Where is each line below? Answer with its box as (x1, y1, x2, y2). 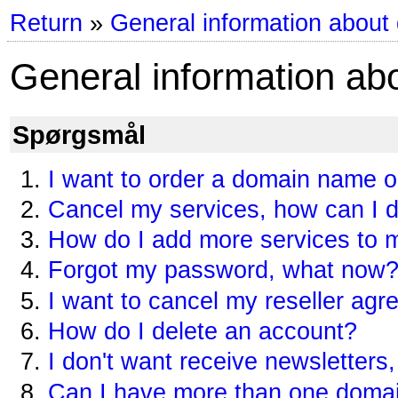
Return (10, 10, 83, 37)
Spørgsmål (12, 119, 146, 149)
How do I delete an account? (48, 318, 358, 346)
